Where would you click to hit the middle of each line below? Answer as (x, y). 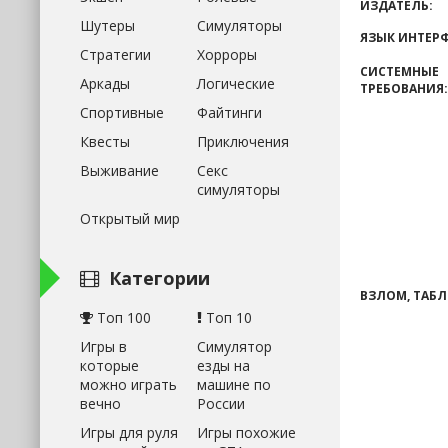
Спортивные (122, 112)
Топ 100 (122, 317)
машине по (233, 384)
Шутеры (107, 25)
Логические (235, 83)
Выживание (119, 170)
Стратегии (115, 54)
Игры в (103, 346)
